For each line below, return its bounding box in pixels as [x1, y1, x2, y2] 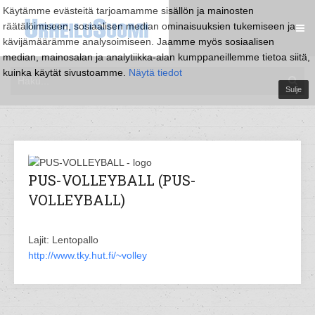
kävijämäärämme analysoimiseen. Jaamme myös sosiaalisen [3, 36, 274, 47]
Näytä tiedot [129, 67, 182, 78]
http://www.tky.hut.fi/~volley [28, 250, 147, 261]
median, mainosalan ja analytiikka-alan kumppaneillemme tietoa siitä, [3, 51, 310, 63]
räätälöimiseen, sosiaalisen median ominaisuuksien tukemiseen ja [3, 20, 295, 32]
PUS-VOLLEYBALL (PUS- [28, 171, 196, 189]
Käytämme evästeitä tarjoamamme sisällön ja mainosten [3, 5, 254, 16]
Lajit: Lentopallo [28, 234, 98, 245]
